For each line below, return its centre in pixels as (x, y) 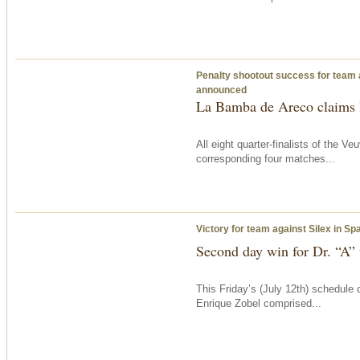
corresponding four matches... (266, 158)
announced (221, 90)
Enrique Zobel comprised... (259, 303)
